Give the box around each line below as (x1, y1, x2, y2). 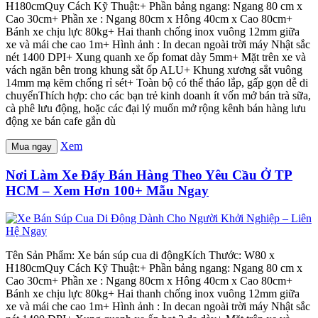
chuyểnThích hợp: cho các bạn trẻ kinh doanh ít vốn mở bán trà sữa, (6, 89, 311, 102)
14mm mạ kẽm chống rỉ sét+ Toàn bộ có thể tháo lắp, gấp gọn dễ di (6, 77, 308, 89)
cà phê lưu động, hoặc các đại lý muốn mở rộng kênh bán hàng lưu (6, 102, 306, 115)
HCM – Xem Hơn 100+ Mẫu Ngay (6, 182, 209, 198)
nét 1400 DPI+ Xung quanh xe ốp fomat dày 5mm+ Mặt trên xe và (6, 51, 306, 64)
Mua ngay (11, 141, 52, 153)
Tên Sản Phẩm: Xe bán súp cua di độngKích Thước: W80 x (6, 248, 275, 261)
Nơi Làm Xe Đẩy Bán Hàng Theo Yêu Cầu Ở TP (6, 167, 292, 182)
